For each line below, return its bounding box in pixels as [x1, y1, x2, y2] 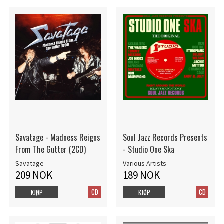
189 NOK [122, 168, 160, 182]
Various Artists [122, 158, 166, 168]
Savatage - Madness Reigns [15, 131, 100, 143]
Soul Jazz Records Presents [122, 131, 207, 143]
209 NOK [15, 168, 52, 182]
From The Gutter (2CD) [15, 143, 86, 155]
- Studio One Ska [122, 143, 174, 155]
